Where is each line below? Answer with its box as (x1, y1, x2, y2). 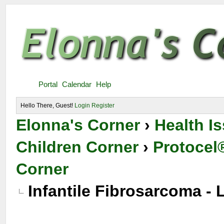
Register (91, 102, 115, 109)
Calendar (62, 80, 92, 88)
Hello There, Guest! (20, 102, 75, 109)
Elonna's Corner (16, 116, 140, 134)
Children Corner (16, 138, 139, 156)
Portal (38, 80, 58, 88)
